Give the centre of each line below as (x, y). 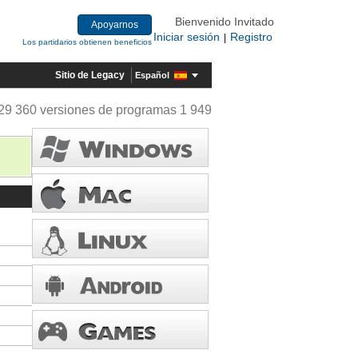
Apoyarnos (115, 25)
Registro (251, 37)
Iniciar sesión (187, 37)
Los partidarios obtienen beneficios (87, 42)
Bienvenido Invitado (225, 22)
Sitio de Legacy (90, 75)
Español (152, 75)
